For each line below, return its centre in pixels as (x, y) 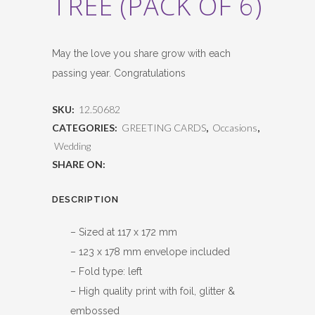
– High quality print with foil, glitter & (153, 291)
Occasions (235, 128)
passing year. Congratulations (119, 73)
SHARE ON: (79, 164)
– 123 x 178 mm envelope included (150, 252)
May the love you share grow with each (141, 53)
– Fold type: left (106, 271)
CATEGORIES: (86, 128)
